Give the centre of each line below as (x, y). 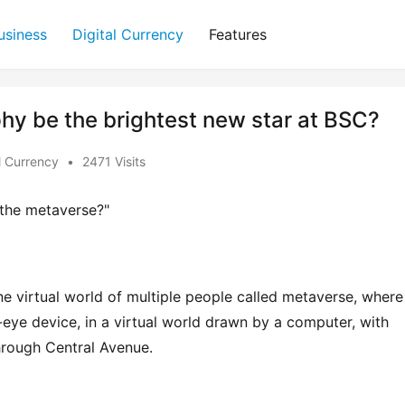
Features (238, 34)
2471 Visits (114, 161)
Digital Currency (128, 34)
